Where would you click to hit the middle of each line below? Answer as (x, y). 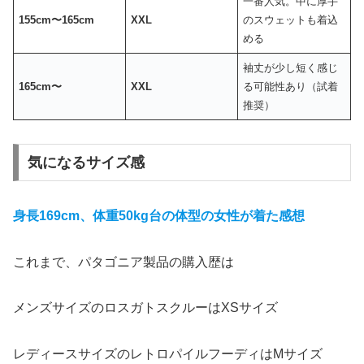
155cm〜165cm (57, 20)
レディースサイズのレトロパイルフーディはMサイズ (168, 354)
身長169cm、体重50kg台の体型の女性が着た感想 (159, 215)
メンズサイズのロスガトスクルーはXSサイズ (145, 308)
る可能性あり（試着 (291, 87)
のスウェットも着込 (291, 20)
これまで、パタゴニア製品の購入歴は (123, 262)
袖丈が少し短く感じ (291, 68)
